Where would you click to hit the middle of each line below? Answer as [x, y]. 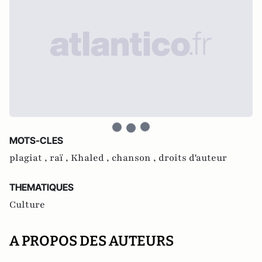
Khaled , [91, 158]
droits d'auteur [193, 158]
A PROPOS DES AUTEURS [92, 241]
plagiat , [30, 158]
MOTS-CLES [36, 140]
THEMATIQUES [42, 187]
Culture [27, 205]
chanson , [135, 158]
